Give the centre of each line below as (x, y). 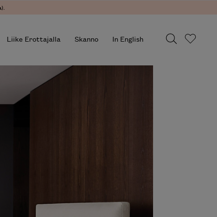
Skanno (86, 39)
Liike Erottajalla (34, 39)
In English (128, 39)
